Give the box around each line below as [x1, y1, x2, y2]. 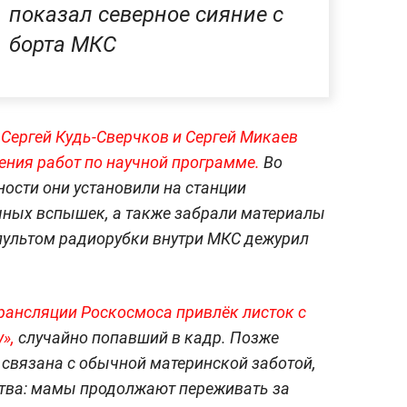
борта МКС [9, 32, 116, 58]
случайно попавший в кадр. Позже [15, 328, 279, 348]
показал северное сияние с [9, 2, 283, 28]
